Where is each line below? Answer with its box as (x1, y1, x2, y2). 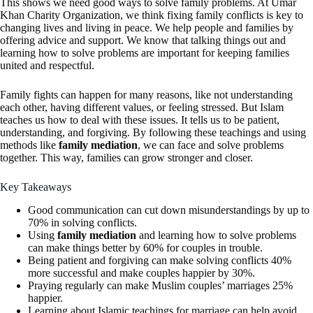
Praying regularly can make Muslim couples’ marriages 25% (28, 279, 293, 291)
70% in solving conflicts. (28, 216, 137, 228)
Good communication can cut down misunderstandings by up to (28, 203, 310, 216)
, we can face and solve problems (138, 139, 284, 151)
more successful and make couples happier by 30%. (28, 266, 255, 279)
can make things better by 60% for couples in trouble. (28, 241, 263, 254)
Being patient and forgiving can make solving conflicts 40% (28, 254, 291, 266)
